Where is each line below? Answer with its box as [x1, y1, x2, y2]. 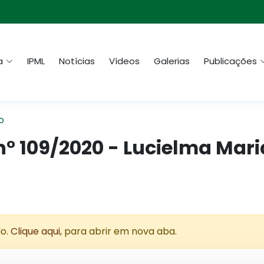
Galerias [154, 55, 190, 68]
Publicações [204, 55, 257, 68]
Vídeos [109, 55, 140, 68]
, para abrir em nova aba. [60, 225, 177, 238]
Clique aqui [11, 225, 60, 238]
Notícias [59, 55, 95, 68]
